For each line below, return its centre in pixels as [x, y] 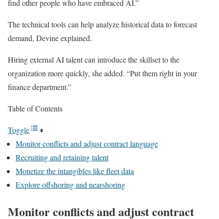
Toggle [19, 130]
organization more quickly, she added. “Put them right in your [102, 73]
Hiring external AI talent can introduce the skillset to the [94, 59]
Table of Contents [35, 108]
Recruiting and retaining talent [62, 157]
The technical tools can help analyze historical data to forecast [102, 24]
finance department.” [40, 87]
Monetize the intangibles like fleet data [75, 171]
